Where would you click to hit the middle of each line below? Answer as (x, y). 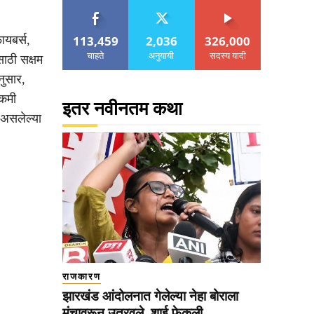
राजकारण (82, 277)
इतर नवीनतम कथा (122, 109)
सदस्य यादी (227, 55)
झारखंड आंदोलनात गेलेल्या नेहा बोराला (150, 296)
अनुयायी (162, 55)
